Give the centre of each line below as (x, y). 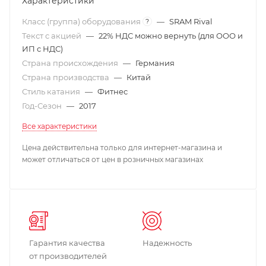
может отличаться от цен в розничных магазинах (113, 159)
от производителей (68, 256)
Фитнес (113, 91)
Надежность (167, 243)
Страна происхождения (71, 63)
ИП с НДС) (42, 48)
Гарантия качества (67, 243)
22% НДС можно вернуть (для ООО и (171, 35)
